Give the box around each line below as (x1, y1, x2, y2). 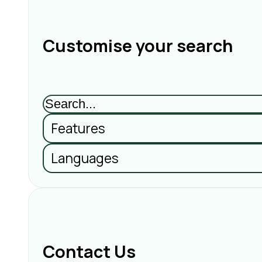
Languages (51, 149, 119, 168)
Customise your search (43, 33, 233, 57)
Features (51, 119, 105, 138)
